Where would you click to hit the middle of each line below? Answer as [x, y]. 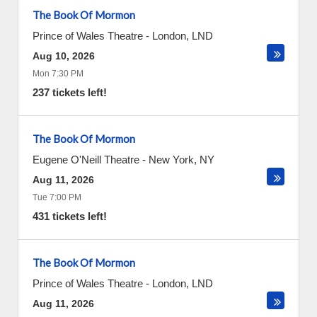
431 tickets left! [70, 216]
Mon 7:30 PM [58, 74]
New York [171, 160]
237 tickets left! [70, 92]
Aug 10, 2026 [64, 56]
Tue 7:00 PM [57, 197]
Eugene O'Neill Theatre [86, 160]
